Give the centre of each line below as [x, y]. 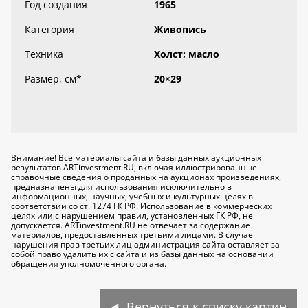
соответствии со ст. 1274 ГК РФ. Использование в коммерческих [141, 206]
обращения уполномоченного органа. [89, 264]
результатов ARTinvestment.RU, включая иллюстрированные [134, 167]
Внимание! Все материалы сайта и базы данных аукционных [136, 158]
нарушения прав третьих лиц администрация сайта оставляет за [145, 244]
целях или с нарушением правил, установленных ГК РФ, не [132, 216]
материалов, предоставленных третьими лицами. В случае [132, 235]
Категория [49, 29]
